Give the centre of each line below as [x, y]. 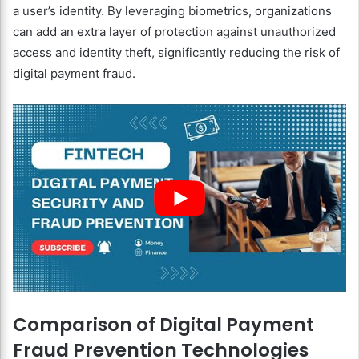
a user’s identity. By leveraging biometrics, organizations [172, 11]
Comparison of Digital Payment [163, 325]
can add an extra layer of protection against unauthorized [174, 32]
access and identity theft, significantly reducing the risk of [176, 53]
